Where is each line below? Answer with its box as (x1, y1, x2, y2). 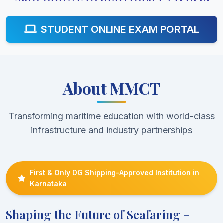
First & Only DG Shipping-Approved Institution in (30, 168, 199, 177)
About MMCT (63, 77, 160, 99)
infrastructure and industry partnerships (31, 125, 192, 135)
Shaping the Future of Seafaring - (6, 206, 190, 222)
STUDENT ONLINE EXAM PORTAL (40, 23, 199, 35)
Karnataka (30, 179, 67, 188)
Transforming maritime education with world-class (8, 111, 215, 121)
